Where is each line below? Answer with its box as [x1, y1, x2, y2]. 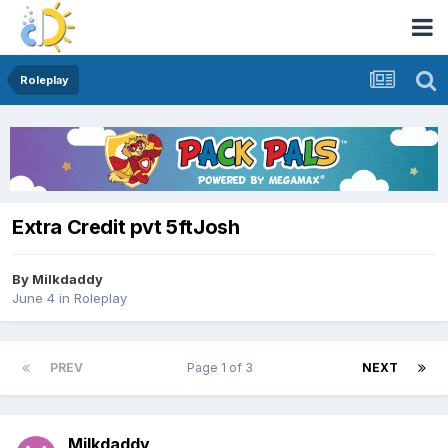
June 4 [12, 290, 55, 307]
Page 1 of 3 [186, 359, 259, 375]
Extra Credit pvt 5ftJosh [12, 215, 240, 240]
